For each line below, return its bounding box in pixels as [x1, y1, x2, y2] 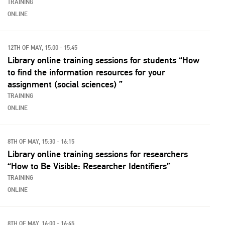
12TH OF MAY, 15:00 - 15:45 [8, 44, 77, 52]
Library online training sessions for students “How [8, 55, 199, 66]
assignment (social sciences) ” [8, 79, 123, 90]
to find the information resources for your [8, 67, 165, 78]
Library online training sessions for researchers [8, 149, 188, 160]
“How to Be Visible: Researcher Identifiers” [8, 161, 170, 172]
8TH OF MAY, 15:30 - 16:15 [8, 138, 74, 146]
